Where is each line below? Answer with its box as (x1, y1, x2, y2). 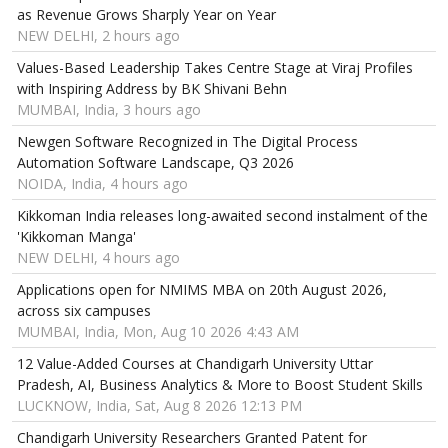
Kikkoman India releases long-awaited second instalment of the (17, 206, 428, 226)
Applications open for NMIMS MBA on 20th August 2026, (17, 280, 387, 300)
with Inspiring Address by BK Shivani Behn (17, 79, 287, 99)
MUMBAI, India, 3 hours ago (17, 100, 201, 120)
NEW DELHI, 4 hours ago (17, 248, 180, 268)
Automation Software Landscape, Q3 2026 (17, 153, 294, 173)
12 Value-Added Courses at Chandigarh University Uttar (17, 354, 373, 374)
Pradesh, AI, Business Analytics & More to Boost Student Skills (17, 375, 423, 395)
